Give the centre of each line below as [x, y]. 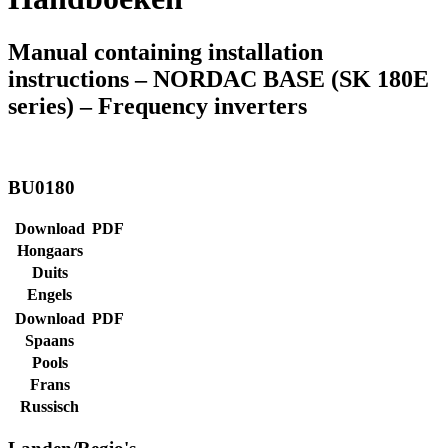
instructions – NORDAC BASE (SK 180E [218, 78]
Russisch [49, 407]
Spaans [49, 341]
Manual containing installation [165, 51]
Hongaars [49, 251]
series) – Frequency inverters [157, 105]
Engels [49, 295]
